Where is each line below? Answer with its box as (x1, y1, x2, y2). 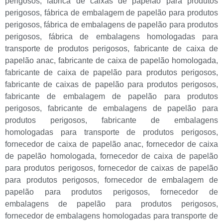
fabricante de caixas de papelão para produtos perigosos (5, 80, 216, 89)
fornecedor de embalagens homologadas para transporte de (5, 211, 218, 220)
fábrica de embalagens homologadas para (49, 32, 219, 41)
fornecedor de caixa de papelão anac (5, 139, 141, 148)
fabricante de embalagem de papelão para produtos (5, 92, 218, 101)
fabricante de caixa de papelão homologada (58, 56, 217, 65)
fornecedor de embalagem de (105, 175, 219, 184)
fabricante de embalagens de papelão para (47, 104, 219, 112)
